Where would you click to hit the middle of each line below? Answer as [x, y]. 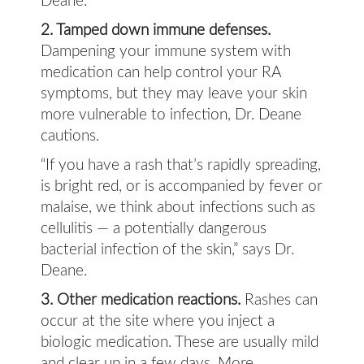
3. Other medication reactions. [141, 300]
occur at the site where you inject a [158, 321]
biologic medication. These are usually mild [180, 342]
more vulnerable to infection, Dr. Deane [171, 115]
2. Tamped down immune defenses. [156, 30]
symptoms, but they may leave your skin [174, 94]
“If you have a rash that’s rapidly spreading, [181, 165]
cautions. [70, 136]
